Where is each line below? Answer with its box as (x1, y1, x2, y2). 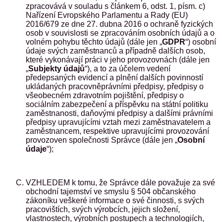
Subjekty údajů (28, 64, 85, 73)
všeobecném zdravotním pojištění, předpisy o (26, 91, 184, 100)
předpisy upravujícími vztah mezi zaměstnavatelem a (26, 118, 211, 126)
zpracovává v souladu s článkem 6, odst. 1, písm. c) (26, 2, 205, 10)
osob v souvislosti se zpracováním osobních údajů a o (26, 29, 215, 37)
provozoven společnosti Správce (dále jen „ (26, 136, 177, 144)
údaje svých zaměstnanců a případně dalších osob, (26, 47, 205, 55)
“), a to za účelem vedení (85, 64, 170, 73)
